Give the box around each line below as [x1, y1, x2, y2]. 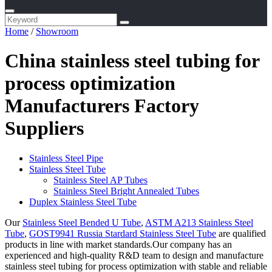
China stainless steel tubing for [5, 50, 259, 72]
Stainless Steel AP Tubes [53, 174, 148, 185]
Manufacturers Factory [5, 95, 199, 117]
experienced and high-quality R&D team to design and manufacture [5, 250, 263, 260]
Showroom [36, 26, 78, 36]
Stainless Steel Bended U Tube [22, 217, 141, 228]
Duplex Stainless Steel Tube [29, 196, 137, 207]
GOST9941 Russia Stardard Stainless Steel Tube [29, 228, 216, 239]
